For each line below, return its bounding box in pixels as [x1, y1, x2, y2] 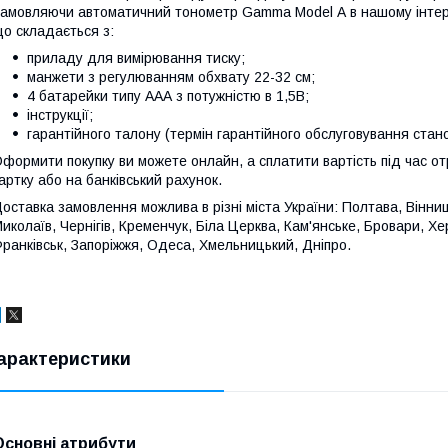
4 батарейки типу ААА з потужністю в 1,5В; [27, 87, 309, 104]
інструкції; [27, 106, 93, 123]
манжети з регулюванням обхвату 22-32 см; [27, 68, 315, 85]
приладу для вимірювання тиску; [27, 49, 245, 66]
